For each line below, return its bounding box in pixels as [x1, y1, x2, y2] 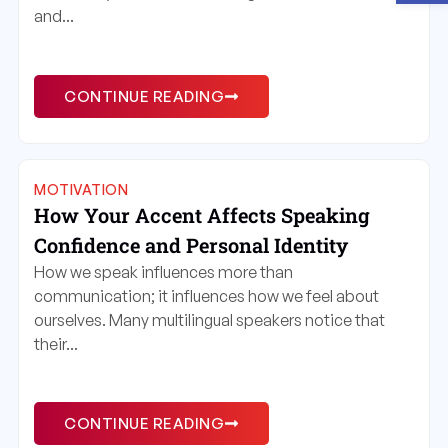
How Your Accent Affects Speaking [34, 201, 370, 228]
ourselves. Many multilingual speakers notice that [34, 309, 385, 330]
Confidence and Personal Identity [34, 231, 348, 258]
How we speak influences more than [34, 261, 293, 282]
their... [34, 333, 78, 354]
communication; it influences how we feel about [34, 285, 379, 306]
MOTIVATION [34, 180, 128, 198]
